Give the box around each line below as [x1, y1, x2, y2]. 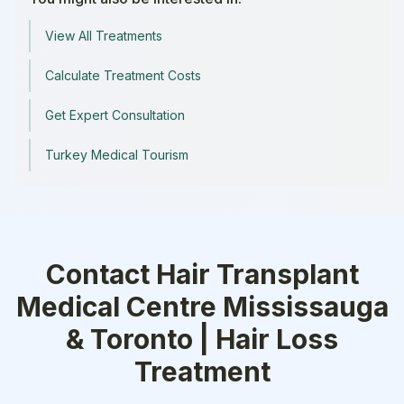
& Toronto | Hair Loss [66, 323, 338, 355]
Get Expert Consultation [45, 107, 185, 123]
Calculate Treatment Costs [45, 68, 201, 83]
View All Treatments [45, 28, 162, 43]
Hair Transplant [155, 258, 359, 290]
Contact [45, 258, 156, 290]
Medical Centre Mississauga [15, 290, 389, 323]
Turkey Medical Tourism [45, 147, 188, 162]
